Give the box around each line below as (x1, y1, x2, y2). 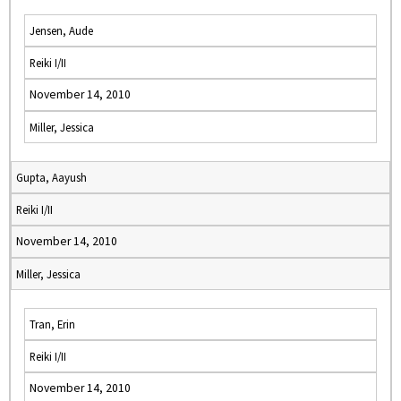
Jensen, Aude (30, 23, 93, 38)
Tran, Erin (30, 317, 75, 331)
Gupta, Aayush (16, 170, 87, 184)
